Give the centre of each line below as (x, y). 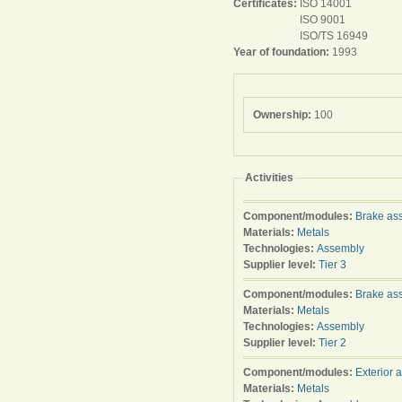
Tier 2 (332, 343)
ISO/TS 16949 (334, 36)
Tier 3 (332, 265)
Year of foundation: (283, 52)
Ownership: (284, 115)
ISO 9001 (323, 20)
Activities (269, 178)
